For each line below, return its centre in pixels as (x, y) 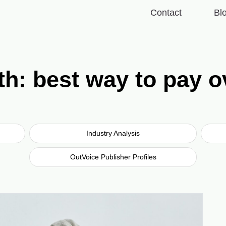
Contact (166, 13)
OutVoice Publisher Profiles (113, 157)
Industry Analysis (113, 133)
